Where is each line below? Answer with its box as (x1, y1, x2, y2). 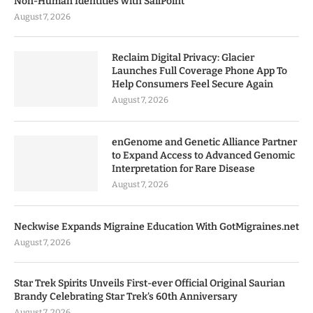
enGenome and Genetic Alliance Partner (112, 136, 297, 148)
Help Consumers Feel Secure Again (112, 78, 273, 90)
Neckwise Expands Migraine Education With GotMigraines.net (14, 220, 299, 233)
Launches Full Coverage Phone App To (112, 64, 287, 77)
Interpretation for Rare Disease (112, 162, 255, 175)
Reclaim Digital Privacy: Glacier (112, 51, 254, 64)
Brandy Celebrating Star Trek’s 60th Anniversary (14, 290, 238, 303)
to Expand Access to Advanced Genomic (112, 149, 295, 161)
